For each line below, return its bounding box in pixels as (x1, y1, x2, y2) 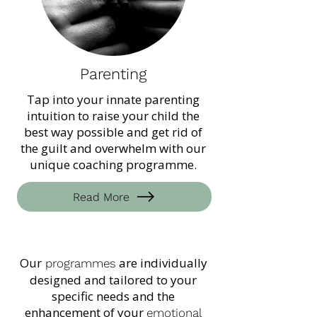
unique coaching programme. (30, 156, 197, 173)
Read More (72, 190, 129, 204)
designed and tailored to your (30, 272, 197, 288)
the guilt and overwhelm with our (21, 140, 206, 156)
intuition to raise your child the (27, 108, 200, 124)
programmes (41, 256, 116, 270)
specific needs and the (52, 288, 175, 304)
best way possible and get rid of (24, 124, 202, 140)
